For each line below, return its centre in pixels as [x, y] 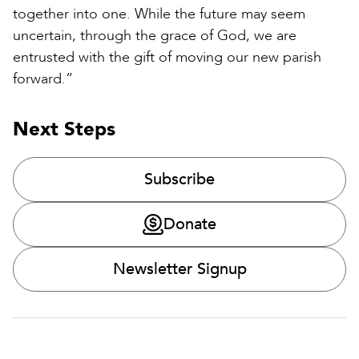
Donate [190, 224]
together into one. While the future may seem [159, 14]
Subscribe [179, 179]
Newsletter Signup [179, 269]
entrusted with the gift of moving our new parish [167, 58]
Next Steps [64, 130]
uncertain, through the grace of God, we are [155, 36]
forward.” [43, 79]
